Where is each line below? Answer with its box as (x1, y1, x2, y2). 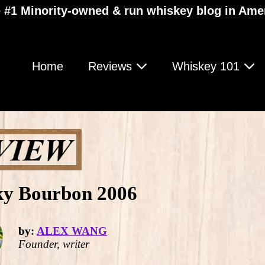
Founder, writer (18, 237, 90, 250)
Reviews (88, 60, 135, 73)
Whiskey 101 (172, 60, 243, 73)
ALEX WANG (37, 224, 108, 237)
